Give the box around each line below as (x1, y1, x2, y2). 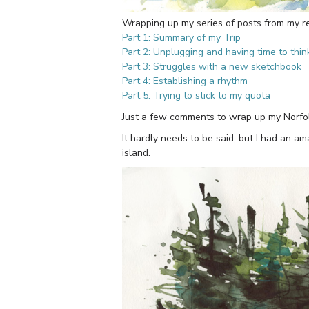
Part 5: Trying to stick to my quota (122, 88, 270, 102)
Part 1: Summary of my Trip (122, 30, 241, 44)
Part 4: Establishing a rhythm (122, 74, 248, 88)
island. (122, 146, 150, 159)
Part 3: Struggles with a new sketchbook (122, 59, 301, 73)
